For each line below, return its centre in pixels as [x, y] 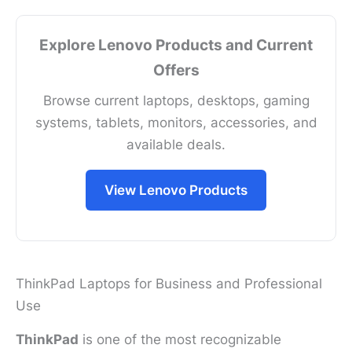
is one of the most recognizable [180, 339]
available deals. [176, 144]
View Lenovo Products [176, 190]
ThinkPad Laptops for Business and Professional [169, 283]
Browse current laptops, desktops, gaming [176, 100]
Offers [176, 70]
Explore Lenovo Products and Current [176, 45]
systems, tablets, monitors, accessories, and [176, 122]
